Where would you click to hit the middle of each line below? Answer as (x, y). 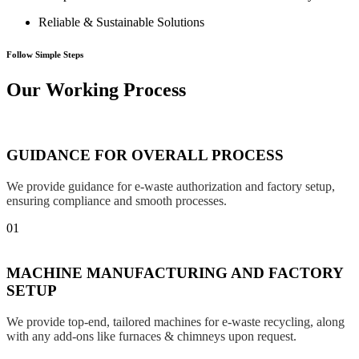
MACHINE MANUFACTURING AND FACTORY (175, 273)
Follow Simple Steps (45, 55)
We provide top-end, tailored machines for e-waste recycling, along (175, 321)
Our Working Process (96, 90)
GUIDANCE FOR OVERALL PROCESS (145, 155)
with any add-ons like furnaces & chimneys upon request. (151, 336)
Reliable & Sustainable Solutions (121, 22)
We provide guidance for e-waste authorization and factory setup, (171, 186)
